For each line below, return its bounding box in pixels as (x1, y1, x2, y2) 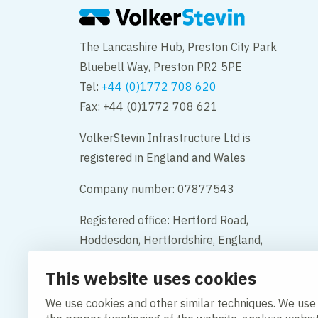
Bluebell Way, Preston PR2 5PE (79, 60, 242, 75)
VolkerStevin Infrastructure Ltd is (79, 131, 251, 146)
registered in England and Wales (79, 150, 246, 165)
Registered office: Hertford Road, (79, 213, 248, 228)
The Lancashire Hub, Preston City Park (79, 40, 277, 55)
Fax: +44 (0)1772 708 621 (79, 99, 218, 114)
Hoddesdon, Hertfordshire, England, (79, 233, 263, 248)
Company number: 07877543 (79, 182, 234, 197)
